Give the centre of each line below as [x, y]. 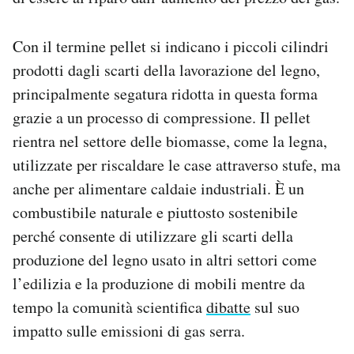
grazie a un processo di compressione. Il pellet [162, 118]
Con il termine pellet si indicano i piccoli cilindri [171, 47]
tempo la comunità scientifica [109, 307]
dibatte [228, 307]
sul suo [275, 307]
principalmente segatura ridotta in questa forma [165, 94]
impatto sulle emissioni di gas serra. [129, 331]
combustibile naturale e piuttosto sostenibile [155, 213]
